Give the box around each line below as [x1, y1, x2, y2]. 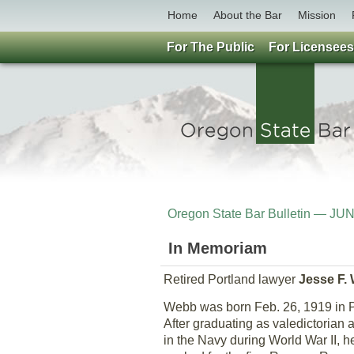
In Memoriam [168, 239, 267, 257]
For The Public [167, 40, 254, 54]
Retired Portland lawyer [164, 273, 299, 286]
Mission [298, 9, 336, 21]
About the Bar [213, 9, 282, 21]
